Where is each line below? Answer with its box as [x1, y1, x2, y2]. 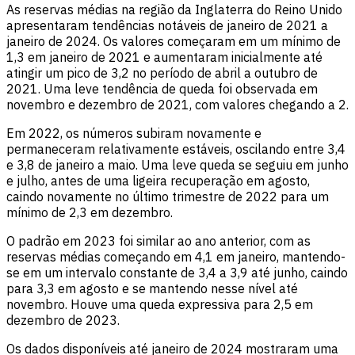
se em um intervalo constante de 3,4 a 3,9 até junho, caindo [6, 265, 348, 281]
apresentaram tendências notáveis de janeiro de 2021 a [6, 17, 328, 34]
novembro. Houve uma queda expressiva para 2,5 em [6, 296, 313, 313]
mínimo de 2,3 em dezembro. [6, 204, 173, 221]
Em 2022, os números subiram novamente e [6, 125, 261, 142]
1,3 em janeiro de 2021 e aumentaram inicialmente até [6, 49, 323, 66]
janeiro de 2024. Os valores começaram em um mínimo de [6, 33, 341, 50]
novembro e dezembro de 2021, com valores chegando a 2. [6, 97, 349, 113]
